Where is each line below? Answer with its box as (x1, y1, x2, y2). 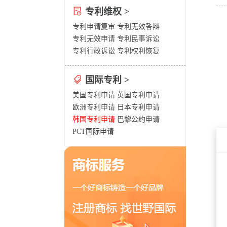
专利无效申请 (72, 35, 115, 43)
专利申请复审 (72, 23, 115, 30)
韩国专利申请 (72, 116, 115, 123)
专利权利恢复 (117, 47, 160, 55)
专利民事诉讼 (117, 35, 160, 43)
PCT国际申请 (72, 128, 114, 135)
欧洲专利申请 (72, 103, 115, 111)
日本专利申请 (117, 103, 160, 111)
